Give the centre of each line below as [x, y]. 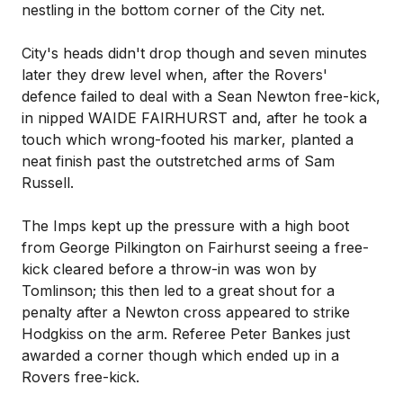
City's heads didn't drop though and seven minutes [194, 53]
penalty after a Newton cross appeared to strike [186, 312]
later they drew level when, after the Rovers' [175, 75]
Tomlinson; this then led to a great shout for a [178, 291]
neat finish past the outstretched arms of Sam [178, 161]
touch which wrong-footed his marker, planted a [188, 139]
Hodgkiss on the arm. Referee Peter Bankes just [186, 334]
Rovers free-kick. [81, 377]
